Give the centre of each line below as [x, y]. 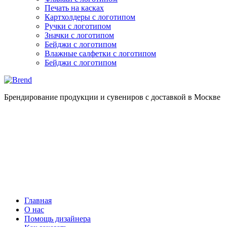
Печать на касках [74, 8]
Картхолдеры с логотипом [90, 17]
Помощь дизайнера [58, 219]
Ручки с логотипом [78, 26]
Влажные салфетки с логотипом [100, 53]
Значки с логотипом [79, 35]
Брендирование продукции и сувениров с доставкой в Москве [112, 97]
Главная [38, 200]
